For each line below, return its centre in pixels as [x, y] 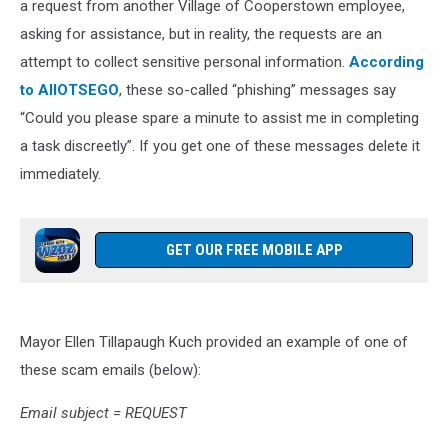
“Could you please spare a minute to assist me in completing [219, 118]
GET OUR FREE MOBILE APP [254, 250]
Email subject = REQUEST [103, 413]
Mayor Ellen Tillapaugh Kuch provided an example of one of [214, 342]
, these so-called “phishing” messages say [257, 90]
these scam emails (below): [110, 370]
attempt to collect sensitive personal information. [184, 62]
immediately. [60, 174]
